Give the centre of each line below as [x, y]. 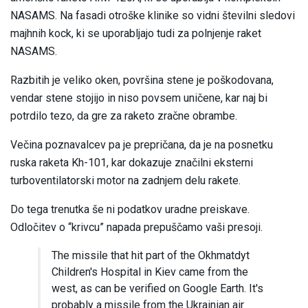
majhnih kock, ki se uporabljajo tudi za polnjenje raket [136, 34]
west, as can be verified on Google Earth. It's [157, 289]
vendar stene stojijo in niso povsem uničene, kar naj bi [139, 98]
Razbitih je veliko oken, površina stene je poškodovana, [142, 80]
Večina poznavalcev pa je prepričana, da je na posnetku [142, 145]
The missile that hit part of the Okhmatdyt [151, 256]
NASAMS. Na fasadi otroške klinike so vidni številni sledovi [153, 16]
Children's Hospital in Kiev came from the [150, 272]
